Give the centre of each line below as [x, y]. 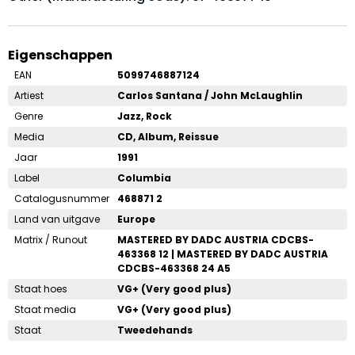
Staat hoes [41, 288]
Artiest [29, 95]
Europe [136, 219]
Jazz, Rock [145, 116]
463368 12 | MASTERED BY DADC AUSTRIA [223, 254]
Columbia [144, 177]
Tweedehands [155, 330]
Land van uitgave [57, 219]
